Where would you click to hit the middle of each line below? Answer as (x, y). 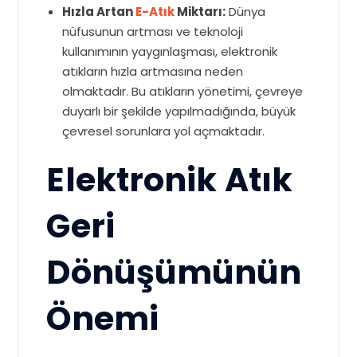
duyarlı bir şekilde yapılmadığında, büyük (179, 112)
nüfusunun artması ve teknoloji (153, 32)
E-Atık (155, 12)
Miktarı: (200, 12)
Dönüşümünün (174, 273)
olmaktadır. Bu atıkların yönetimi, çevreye (183, 92)
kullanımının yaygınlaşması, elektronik (170, 52)
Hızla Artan (99, 12)
